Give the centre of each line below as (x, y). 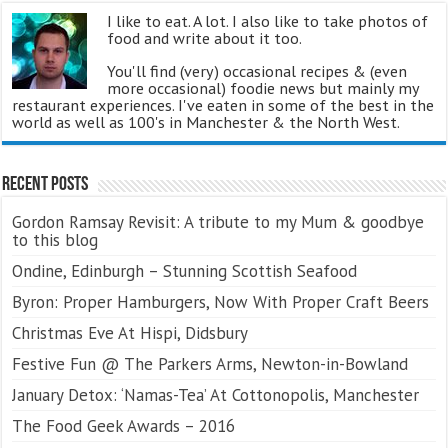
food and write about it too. (205, 37)
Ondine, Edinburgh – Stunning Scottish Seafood (185, 270)
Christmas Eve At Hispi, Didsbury (130, 332)
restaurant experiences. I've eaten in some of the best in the (223, 104)
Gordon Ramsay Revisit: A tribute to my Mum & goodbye (218, 221)
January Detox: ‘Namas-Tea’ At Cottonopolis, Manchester (216, 394)
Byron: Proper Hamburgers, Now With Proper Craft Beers (221, 301)
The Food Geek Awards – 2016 (124, 425)
